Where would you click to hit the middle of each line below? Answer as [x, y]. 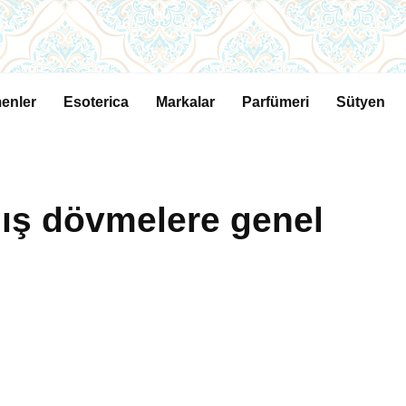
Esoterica [96, 102]
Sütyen [361, 102]
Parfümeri [275, 102]
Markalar [185, 102]
